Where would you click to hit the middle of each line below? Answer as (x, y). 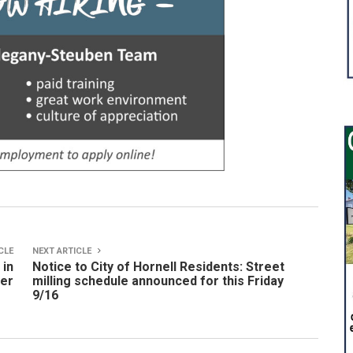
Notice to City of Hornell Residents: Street (158, 267)
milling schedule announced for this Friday (158, 281)
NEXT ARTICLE (63, 251)
